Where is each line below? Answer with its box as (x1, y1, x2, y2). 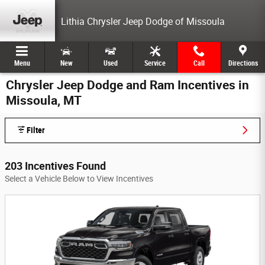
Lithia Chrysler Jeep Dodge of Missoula (61, 16, 225, 27)
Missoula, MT (6, 93, 82, 108)
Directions (228, 59, 258, 67)
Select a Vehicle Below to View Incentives (5, 173, 153, 183)
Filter (27, 125, 45, 135)
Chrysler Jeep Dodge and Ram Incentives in (6, 78, 249, 92)
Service (144, 59, 166, 67)
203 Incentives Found (5, 160, 106, 172)
